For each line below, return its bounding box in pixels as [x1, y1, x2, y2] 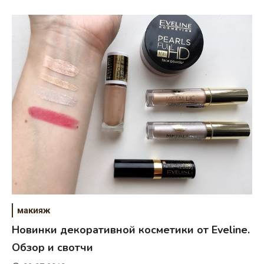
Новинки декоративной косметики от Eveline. [12, 222, 250, 237]
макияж [17, 204, 50, 216]
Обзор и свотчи [12, 240, 93, 255]
